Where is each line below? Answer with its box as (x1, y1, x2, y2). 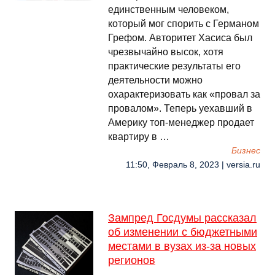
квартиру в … (108, 131, 169, 142)
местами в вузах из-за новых (108, 240, 256, 252)
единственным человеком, (108, 4, 229, 15)
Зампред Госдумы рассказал (108, 212, 257, 224)
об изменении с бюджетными (108, 226, 257, 238)
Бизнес (231, 146, 260, 155)
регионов (108, 254, 155, 266)
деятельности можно (108, 75, 203, 85)
